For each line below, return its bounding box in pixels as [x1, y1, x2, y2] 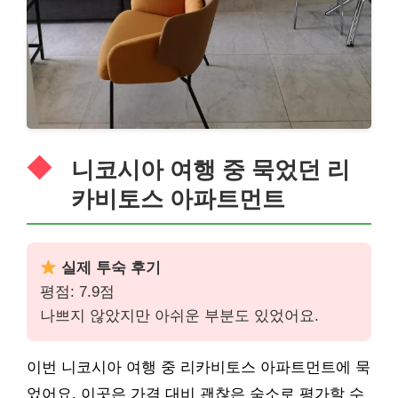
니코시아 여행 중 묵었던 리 [71, 157, 350, 183]
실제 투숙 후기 [57, 259, 162, 277]
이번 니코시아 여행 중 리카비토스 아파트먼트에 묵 [27, 359, 370, 377]
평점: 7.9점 [40, 283, 115, 301]
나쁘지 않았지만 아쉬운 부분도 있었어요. [40, 307, 319, 325]
